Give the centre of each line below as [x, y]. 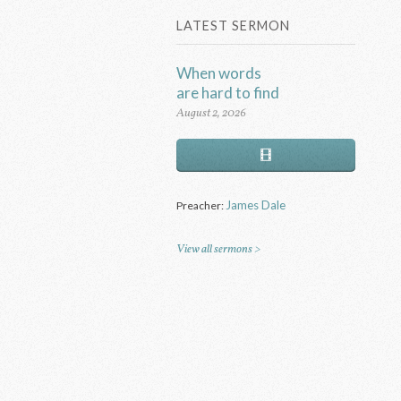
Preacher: [201, 205]
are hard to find [228, 92]
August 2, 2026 [212, 114]
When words [219, 73]
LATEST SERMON [234, 26]
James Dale [256, 205]
